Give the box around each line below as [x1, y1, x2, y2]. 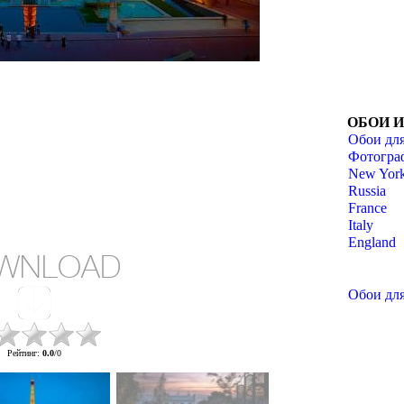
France [348, 200, 387, 216]
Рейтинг [6, 348, 37, 358]
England [348, 234, 396, 250]
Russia [348, 183, 386, 198]
